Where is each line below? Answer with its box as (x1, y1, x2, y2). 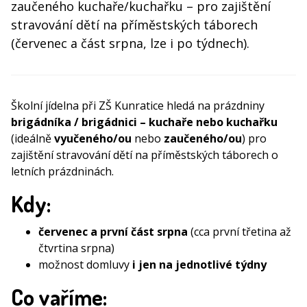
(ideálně (11, 131, 54, 147)
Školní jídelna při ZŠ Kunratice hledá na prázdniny (11, 98, 265, 114)
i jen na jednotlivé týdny (132, 257, 267, 273)
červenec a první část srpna (38, 224, 188, 240)
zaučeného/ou (164, 131, 242, 147)
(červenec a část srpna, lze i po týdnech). (11, 35, 249, 52)
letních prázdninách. (11, 164, 114, 180)
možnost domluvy (38, 257, 132, 273)
